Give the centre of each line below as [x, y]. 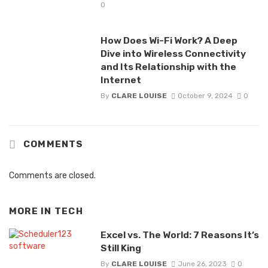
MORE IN [32, 211]
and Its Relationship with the [168, 67]
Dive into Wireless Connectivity [173, 54]
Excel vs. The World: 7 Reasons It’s [179, 234]
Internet [121, 80]
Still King [121, 248]
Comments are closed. [52, 176]
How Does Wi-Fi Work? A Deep [169, 41]
